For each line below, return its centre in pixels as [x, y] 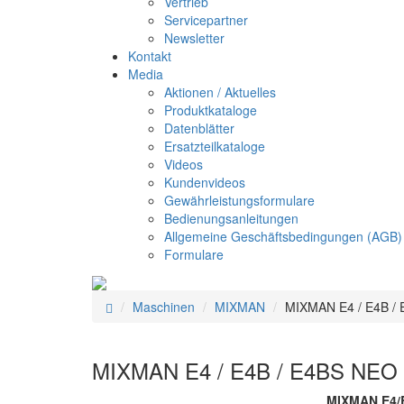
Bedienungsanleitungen [231, 218]
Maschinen [164, 307]
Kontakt [150, 56]
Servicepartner [206, 20]
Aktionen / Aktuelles [220, 92]
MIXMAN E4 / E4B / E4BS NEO [245, 371]
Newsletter [194, 38]
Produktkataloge [211, 110]
